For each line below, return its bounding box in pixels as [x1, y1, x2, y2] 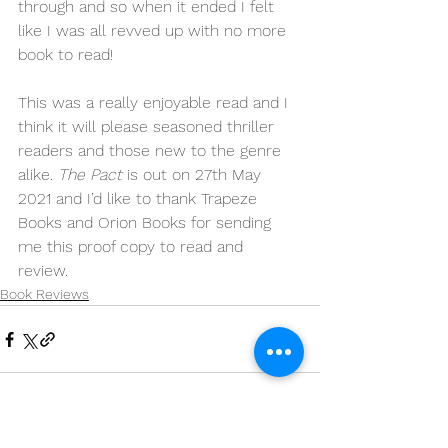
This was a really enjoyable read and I [18, 93, 293, 112]
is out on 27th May [122, 165, 266, 184]
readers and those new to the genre [18, 141, 286, 160]
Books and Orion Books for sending [18, 213, 276, 232]
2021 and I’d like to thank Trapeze [18, 189, 262, 208]
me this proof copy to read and [18, 237, 248, 256]
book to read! [18, 45, 118, 64]
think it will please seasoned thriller [18, 117, 279, 136]
